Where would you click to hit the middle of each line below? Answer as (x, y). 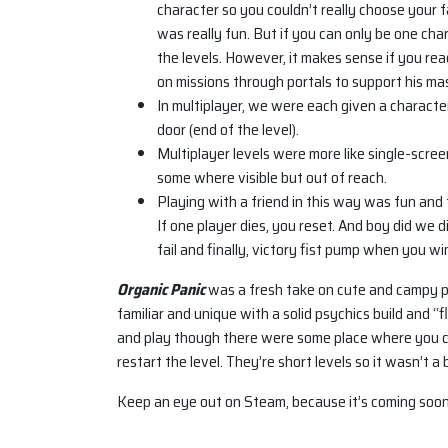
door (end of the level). (228, 130)
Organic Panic (161, 290)
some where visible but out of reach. (272, 178)
